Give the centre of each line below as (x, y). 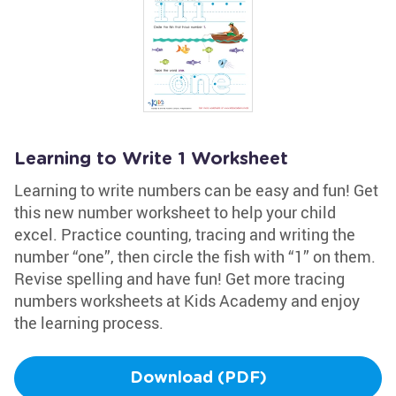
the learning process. (89, 323)
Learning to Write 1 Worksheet (151, 159)
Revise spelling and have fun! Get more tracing (179, 278)
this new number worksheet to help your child (175, 212)
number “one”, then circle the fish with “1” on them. (195, 256)
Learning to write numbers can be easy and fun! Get (196, 190)
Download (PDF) (198, 378)
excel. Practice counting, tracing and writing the (185, 234)
